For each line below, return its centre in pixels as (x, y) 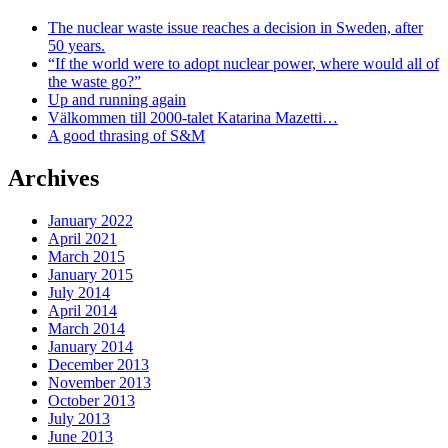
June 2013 (80, 436)
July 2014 (79, 292)
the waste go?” (94, 81)
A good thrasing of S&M (126, 135)
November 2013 (99, 382)
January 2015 (90, 274)
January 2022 (90, 220)
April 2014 (82, 310)
